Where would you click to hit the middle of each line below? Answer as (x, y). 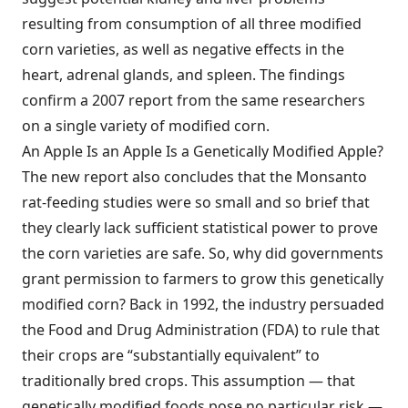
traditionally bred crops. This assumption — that (189, 381)
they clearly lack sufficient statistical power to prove (200, 228)
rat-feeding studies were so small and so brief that (196, 202)
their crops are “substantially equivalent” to (171, 355)
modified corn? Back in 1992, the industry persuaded (203, 304)
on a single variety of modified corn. (146, 126)
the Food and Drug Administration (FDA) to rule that (201, 330)
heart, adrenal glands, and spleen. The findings (184, 75)
